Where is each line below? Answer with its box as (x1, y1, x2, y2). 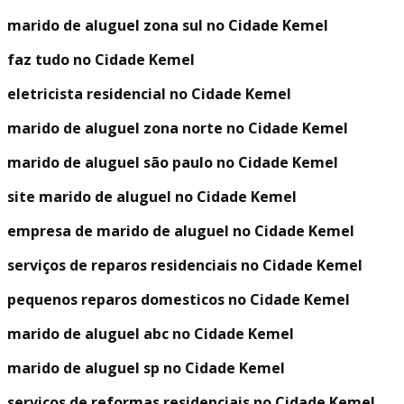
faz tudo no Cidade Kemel (7, 50, 195, 70)
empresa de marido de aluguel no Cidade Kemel (7, 221, 354, 242)
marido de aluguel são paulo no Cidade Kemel (7, 152, 338, 173)
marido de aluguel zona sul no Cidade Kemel (7, 15, 328, 36)
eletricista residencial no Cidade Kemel (7, 84, 291, 105)
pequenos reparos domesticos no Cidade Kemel (7, 289, 350, 310)
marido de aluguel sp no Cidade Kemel (7, 358, 285, 379)
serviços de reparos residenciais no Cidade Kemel (7, 255, 363, 276)
